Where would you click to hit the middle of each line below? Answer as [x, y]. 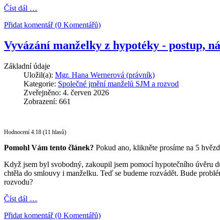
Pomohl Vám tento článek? [49, 148]
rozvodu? [18, 182]
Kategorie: [41, 84]
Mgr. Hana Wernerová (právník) [105, 75]
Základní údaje [27, 66]
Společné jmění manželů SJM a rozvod [118, 84]
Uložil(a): [39, 75]
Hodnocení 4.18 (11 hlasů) [35, 132]
